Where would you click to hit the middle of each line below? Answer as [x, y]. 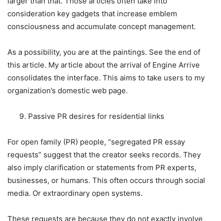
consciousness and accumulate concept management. [102, 26]
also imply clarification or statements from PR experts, [102, 167]
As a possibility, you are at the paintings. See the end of [104, 52]
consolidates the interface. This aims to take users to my [106, 77]
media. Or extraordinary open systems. [75, 193]
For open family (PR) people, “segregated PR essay [96, 142]
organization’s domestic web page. [68, 90]
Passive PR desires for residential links [96, 116]
